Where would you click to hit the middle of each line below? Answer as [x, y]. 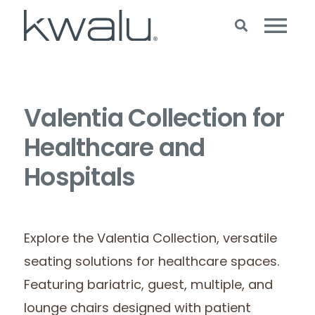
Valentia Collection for [154, 121]
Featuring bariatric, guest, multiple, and [149, 286]
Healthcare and [115, 150]
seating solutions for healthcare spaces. [152, 263]
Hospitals [80, 180]
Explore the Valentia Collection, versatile [151, 240]
